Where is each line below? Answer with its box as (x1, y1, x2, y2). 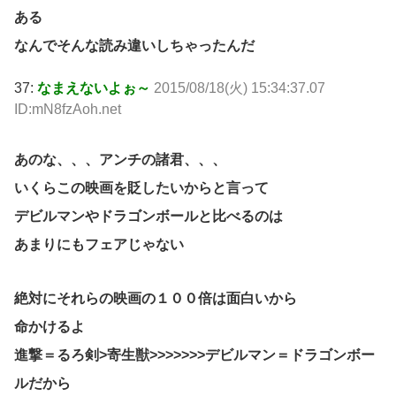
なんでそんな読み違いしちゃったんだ (14, 38, 255, 54)
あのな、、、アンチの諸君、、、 (14, 152, 226, 168)
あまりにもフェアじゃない (14, 237, 184, 253)
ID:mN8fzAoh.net (14, 102, 121, 118)
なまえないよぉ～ (37, 80, 150, 96)
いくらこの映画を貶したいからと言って (14, 180, 269, 196)
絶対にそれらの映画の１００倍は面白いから (14, 290, 297, 306)
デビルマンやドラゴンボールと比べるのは (14, 209, 283, 225)
